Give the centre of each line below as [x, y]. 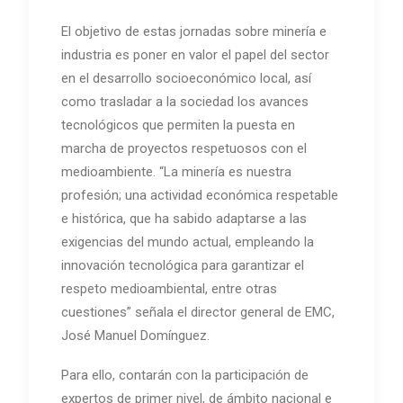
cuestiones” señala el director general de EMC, [198, 312]
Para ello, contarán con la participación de [185, 375]
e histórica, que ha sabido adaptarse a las [184, 218]
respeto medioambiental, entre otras [169, 288]
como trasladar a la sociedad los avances [185, 101]
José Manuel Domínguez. [135, 335]
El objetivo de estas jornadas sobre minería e [194, 31]
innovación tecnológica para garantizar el [183, 265]
